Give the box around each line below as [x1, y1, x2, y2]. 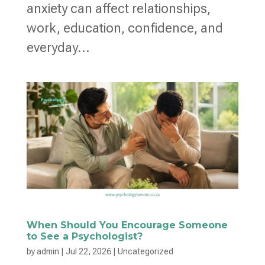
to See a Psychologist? [26, 230, 143, 242]
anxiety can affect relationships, [26, 1, 211, 17]
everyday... [26, 40, 90, 56]
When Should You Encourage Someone [26, 219, 228, 231]
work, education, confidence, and [26, 21, 223, 36]
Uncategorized [117, 246, 173, 256]
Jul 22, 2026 [65, 246, 111, 256]
